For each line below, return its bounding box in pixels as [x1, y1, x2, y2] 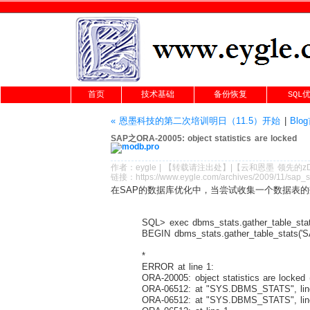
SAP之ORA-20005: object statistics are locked [111, 134, 297, 143]
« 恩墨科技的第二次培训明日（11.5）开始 [111, 116, 281, 126]
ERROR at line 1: [127, 261, 215, 272]
